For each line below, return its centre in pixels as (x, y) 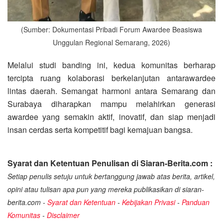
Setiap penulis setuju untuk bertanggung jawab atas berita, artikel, (111, 176)
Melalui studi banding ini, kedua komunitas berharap (111, 65)
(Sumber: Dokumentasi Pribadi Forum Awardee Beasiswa (111, 29)
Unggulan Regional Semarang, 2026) (111, 42)
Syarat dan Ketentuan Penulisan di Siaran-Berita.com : (110, 163)
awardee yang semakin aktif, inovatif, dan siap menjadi (111, 116)
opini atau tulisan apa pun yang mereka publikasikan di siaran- (106, 189)
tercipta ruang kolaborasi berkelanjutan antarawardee (111, 78)
